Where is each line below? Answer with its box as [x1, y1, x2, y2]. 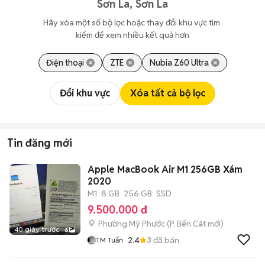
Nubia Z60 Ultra [149, 57, 209, 68]
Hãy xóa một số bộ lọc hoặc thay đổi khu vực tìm [43, 17, 222, 28]
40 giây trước [14, 225, 59, 234]
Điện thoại [46, 57, 84, 68]
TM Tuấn [96, 235, 123, 244]
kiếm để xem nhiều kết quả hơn [76, 30, 189, 40]
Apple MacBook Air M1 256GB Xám [88, 163, 243, 176]
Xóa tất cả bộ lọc [130, 87, 205, 99]
